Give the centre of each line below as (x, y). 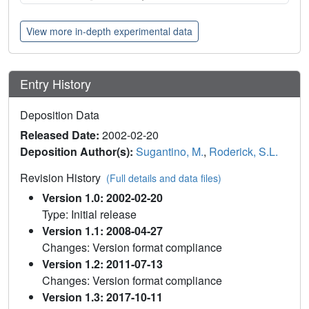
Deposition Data (60, 115)
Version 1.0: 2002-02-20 (102, 198)
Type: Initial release (89, 215)
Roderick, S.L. (243, 152)
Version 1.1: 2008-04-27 (102, 231)
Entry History (57, 84)
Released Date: (61, 135)
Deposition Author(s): (78, 152)
